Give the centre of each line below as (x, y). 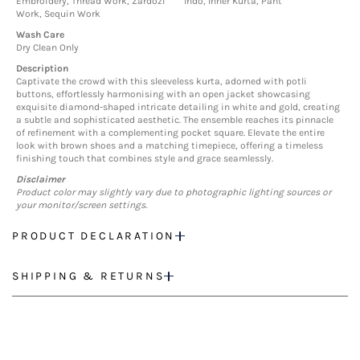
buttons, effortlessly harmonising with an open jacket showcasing (163, 94)
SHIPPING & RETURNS (88, 276)
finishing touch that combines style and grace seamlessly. (145, 158)
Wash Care (40, 34)
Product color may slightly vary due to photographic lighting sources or (174, 192)
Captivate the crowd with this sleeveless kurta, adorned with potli (162, 81)
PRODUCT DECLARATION (94, 235)
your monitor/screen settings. (82, 205)
